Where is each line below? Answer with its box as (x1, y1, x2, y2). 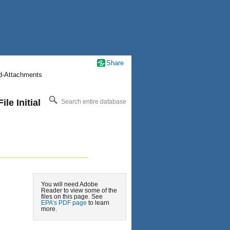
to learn (87, 199, 109, 206)
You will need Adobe (41, 181, 98, 188)
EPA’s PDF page (41, 199, 87, 206)
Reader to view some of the (41, 187, 117, 194)
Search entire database (60, 98, 126, 105)
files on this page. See (41, 193, 103, 200)
